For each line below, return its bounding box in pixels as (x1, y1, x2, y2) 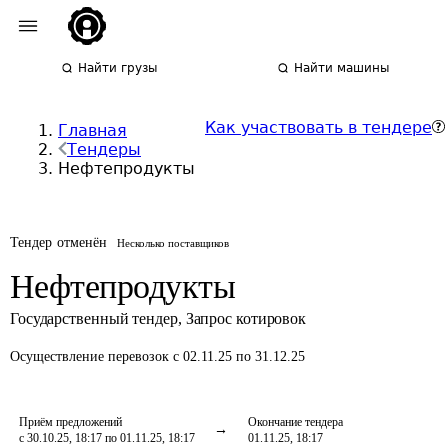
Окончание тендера (248, 415, 343, 429)
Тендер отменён (10, 235, 108, 250)
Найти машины (294, 61, 390, 75)
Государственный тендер (10, 310, 178, 327)
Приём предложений (19, 415, 122, 429)
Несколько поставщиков (117, 237, 230, 249)
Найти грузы (78, 61, 158, 75)
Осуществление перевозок (10, 349, 173, 364)
